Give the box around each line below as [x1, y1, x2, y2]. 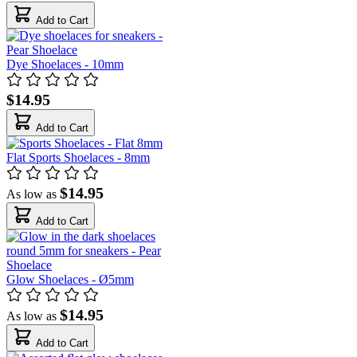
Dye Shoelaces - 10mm [6, 57, 124, 71]
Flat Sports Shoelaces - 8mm [6, 150, 150, 164]
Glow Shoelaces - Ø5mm [6, 272, 134, 286]
